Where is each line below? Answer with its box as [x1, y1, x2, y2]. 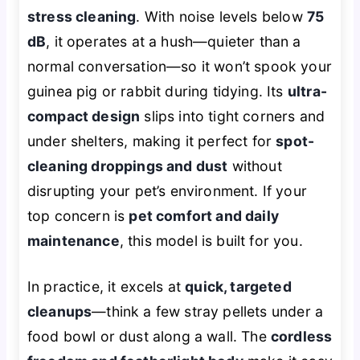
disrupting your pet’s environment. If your [27, 182, 307, 199]
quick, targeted [185, 278, 292, 296]
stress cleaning [27, 7, 137, 25]
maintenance [27, 231, 120, 249]
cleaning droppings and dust [27, 157, 228, 174]
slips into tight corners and [140, 107, 325, 125]
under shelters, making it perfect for [27, 132, 276, 149]
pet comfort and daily [129, 207, 279, 224]
